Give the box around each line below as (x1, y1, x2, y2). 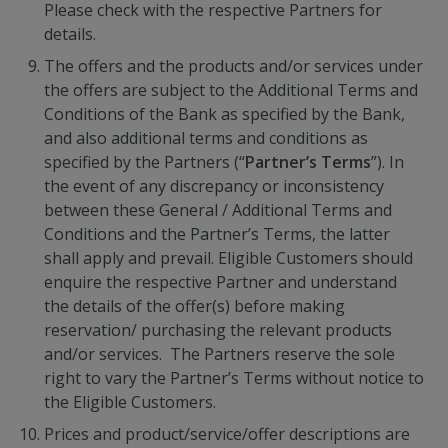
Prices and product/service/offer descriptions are (44, 423, 410, 445)
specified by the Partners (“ (44, 151, 245, 173)
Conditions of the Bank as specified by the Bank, (44, 103, 405, 125)
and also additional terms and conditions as (44, 127, 368, 149)
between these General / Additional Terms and (44, 199, 392, 221)
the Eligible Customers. (44, 391, 216, 413)
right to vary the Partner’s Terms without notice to (44, 367, 424, 389)
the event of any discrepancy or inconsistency (44, 175, 384, 197)
